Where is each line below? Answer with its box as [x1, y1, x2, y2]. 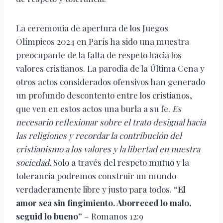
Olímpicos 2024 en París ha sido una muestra [16, 36, 189, 47]
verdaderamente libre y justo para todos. [16, 184, 174, 195]
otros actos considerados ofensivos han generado [16, 76, 205, 88]
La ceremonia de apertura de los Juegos [16, 22, 168, 34]
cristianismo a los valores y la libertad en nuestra [16, 143, 200, 155]
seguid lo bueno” [16, 211, 82, 222]
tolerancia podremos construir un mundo [16, 170, 176, 182]
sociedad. [16, 157, 51, 168]
